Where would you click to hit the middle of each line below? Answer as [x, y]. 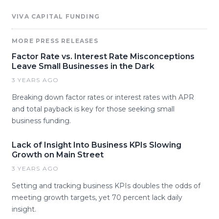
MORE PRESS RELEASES [55, 41]
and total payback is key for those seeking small [93, 109]
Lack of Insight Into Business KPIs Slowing [97, 145]
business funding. [41, 120]
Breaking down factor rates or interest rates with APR [103, 97]
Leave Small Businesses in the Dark [83, 66]
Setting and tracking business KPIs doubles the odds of [106, 186]
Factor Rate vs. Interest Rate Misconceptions [103, 56]
